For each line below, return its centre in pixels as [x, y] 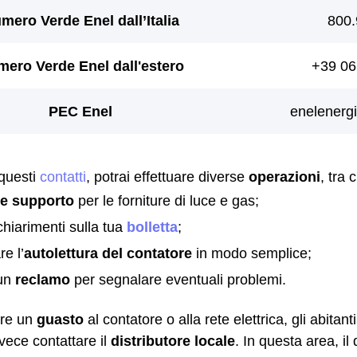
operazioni [284, 177]
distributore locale [173, 341]
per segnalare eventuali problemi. [178, 279]
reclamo [43, 279]
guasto [60, 319]
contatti [63, 177]
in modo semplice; [252, 253]
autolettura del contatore [108, 253]
